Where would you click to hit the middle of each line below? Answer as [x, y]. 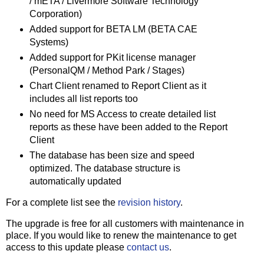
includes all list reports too [83, 98]
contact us [148, 247]
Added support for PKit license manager [112, 57]
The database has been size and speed [112, 155]
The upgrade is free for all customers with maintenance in [125, 224]
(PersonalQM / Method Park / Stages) [107, 70]
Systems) [49, 42]
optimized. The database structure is [105, 168]
